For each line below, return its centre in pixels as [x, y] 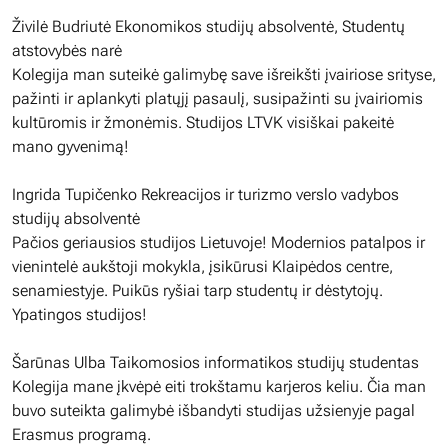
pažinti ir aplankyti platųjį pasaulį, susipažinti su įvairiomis [217, 98]
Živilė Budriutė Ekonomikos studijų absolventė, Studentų [208, 26]
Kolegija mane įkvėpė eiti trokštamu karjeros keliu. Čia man [219, 386]
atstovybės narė [67, 50]
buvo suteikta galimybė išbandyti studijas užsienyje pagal [213, 410]
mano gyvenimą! [70, 146]
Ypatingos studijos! [79, 314]
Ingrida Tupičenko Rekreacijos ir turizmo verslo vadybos [205, 194]
